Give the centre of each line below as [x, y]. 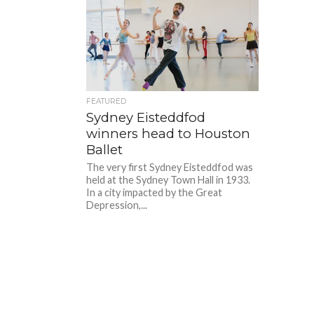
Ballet [105, 149]
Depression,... [117, 205]
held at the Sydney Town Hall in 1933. [169, 179]
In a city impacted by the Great [155, 192]
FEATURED [107, 101]
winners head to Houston [169, 133]
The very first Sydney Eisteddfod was [170, 167]
